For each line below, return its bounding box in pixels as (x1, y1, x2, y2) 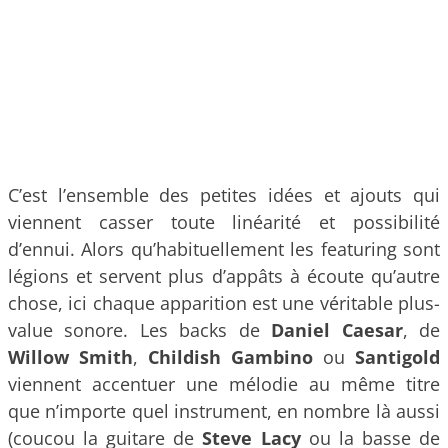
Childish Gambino (148, 345, 313, 370)
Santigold (355, 345, 440, 370)
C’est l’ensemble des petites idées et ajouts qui (8, 183, 440, 208)
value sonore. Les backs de (8, 318, 272, 343)
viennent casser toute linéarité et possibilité (8, 210, 440, 235)
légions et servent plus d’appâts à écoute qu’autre (8, 264, 440, 289)
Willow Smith (8, 345, 133, 370)
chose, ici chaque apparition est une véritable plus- (8, 291, 440, 316)
